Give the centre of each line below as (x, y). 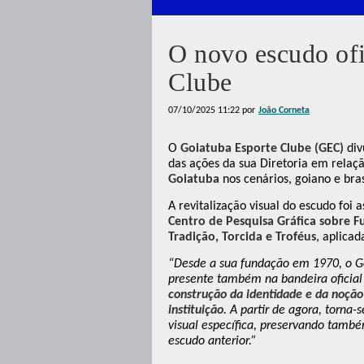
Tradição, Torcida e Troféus (242, 237)
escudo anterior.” (212, 341)
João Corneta (284, 110)
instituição (196, 310)
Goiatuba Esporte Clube (246, 149)
